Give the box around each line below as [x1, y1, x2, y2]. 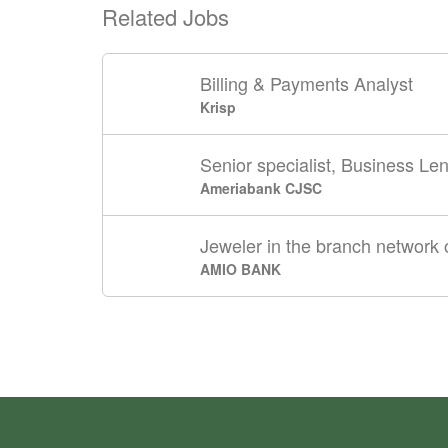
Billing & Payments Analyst [200, 70, 414, 96]
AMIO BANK [200, 259, 282, 279]
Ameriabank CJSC [200, 178, 323, 198]
